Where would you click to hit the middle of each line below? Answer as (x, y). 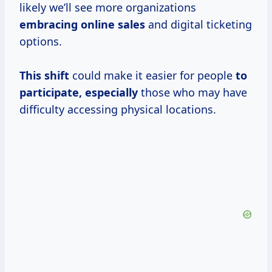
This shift (44, 76)
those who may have (192, 93)
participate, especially (79, 93)
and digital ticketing (199, 25)
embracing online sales (82, 25)
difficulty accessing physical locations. (118, 110)
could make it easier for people (152, 76)
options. (41, 42)
